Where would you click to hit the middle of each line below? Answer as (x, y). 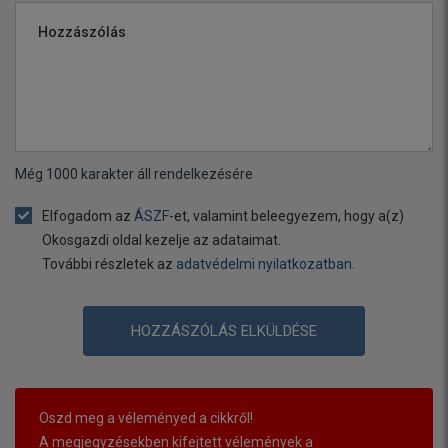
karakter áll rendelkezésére (165, 174)
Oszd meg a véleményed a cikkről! (146, 418)
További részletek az (109, 264)
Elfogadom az (88, 216)
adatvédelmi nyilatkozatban (264, 264)
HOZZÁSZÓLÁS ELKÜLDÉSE (224, 331)
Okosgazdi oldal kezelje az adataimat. (161, 240)
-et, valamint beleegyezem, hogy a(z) (286, 216)
